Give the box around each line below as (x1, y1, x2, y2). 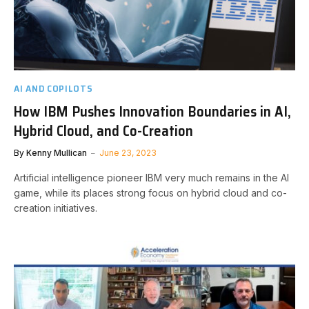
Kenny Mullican (26, 147, 87, 158)
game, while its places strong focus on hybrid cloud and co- (14, 186, 287, 199)
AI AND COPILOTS (14, 80, 93, 96)
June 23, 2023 (99, 147, 157, 158)
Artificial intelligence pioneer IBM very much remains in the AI (14, 171, 289, 183)
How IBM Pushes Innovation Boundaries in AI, (14, 99, 291, 123)
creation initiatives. (14, 201, 97, 214)
